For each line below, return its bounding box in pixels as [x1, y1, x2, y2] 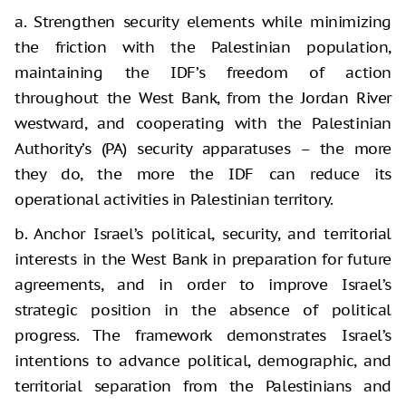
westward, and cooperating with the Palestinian [14, 113, 391, 134]
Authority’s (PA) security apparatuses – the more [14, 139, 391, 159]
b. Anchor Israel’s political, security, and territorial [14, 224, 391, 245]
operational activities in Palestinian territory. [14, 189, 333, 210]
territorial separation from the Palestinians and [14, 376, 391, 397]
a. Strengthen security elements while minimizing [14, 12, 391, 33]
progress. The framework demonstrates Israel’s [14, 325, 391, 346]
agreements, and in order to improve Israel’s [14, 275, 391, 295]
